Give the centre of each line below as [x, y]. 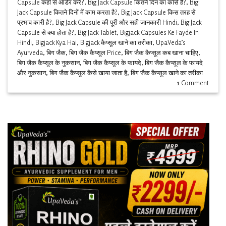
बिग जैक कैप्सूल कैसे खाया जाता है [89, 72]
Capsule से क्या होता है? [46, 32]
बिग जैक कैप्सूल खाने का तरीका [167, 72]
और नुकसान [32, 72]
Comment [194, 82]
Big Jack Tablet [97, 32]
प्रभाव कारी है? [35, 22]
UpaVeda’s [171, 42]
